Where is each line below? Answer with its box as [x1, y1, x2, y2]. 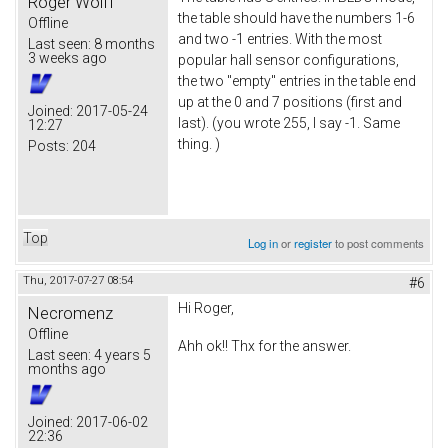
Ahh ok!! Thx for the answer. [178, 337, 354, 354]
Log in [248, 234, 279, 251]
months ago [28, 360, 106, 377]
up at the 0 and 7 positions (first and [178, 93, 402, 110]
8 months [91, 35, 155, 52]
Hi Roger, [178, 299, 234, 316]
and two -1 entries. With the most [178, 30, 382, 47]
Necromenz [28, 302, 113, 323]
